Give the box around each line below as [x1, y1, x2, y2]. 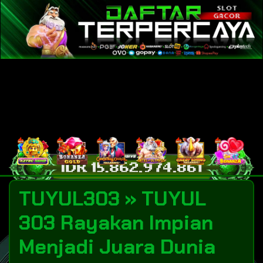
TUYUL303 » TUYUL [19, 186, 206, 213]
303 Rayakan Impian [19, 210, 213, 237]
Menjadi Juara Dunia [19, 234, 215, 261]
